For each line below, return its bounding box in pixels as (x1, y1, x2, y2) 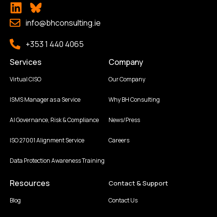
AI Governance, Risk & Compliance (10, 115, 99, 124)
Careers (108, 136, 129, 144)
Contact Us (108, 196, 138, 204)
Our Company (108, 75, 145, 83)
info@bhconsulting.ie (25, 17, 101, 28)
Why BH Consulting (108, 95, 160, 104)
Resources (10, 177, 50, 188)
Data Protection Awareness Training (10, 156, 105, 165)
